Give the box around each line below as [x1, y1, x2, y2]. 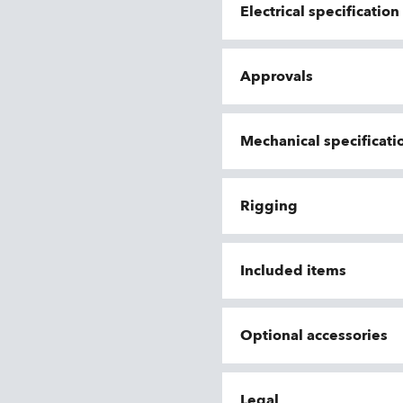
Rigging [240, 196, 298, 216]
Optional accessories [240, 326, 388, 345]
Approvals [240, 67, 313, 86]
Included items [240, 261, 346, 281]
